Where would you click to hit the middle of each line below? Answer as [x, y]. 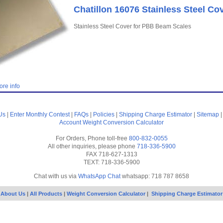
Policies [104, 114]
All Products [47, 194]
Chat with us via [56, 176]
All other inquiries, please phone [92, 146]
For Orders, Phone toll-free [92, 138]
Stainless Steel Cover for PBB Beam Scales [132, 26]
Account [70, 122]
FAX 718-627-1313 [111, 154]
